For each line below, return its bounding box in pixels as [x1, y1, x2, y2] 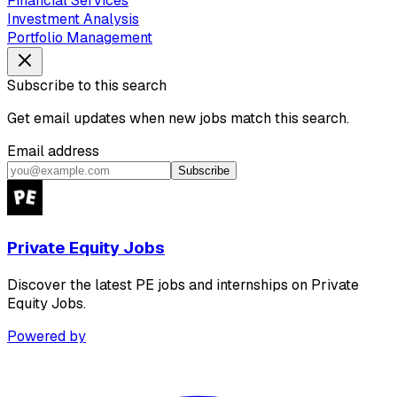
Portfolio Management [7, 28, 152, 48]
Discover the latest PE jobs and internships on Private [7, 275, 359, 294]
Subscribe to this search [7, 76, 167, 96]
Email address [7, 142, 99, 161]
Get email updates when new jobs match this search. [7, 109, 349, 128]
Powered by [7, 326, 86, 346]
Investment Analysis [7, 10, 139, 29]
